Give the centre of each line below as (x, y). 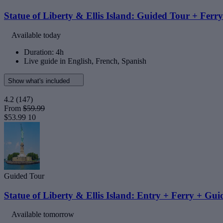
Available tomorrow (43, 215)
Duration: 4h (44, 52)
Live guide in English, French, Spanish (85, 61)
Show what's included (40, 81)
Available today (36, 35)
